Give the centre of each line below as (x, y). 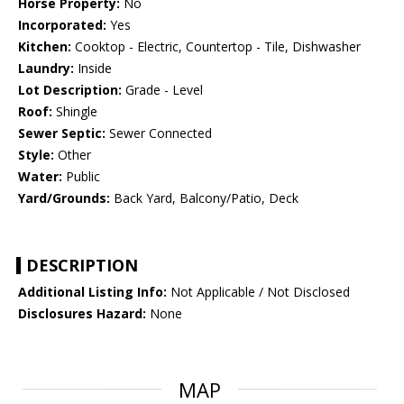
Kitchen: (45, 47)
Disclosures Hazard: (82, 314)
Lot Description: (70, 90)
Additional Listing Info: (92, 292)
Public (81, 177)
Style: (36, 155)
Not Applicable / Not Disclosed (258, 292)
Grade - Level (162, 90)
